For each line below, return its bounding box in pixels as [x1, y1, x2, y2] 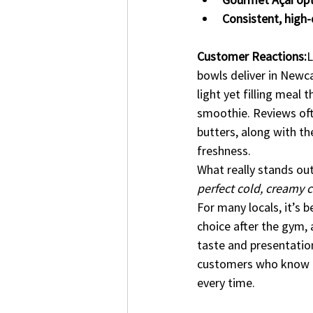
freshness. [197, 142, 251, 159]
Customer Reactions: [197, 48, 307, 64]
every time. [197, 274, 255, 291]
